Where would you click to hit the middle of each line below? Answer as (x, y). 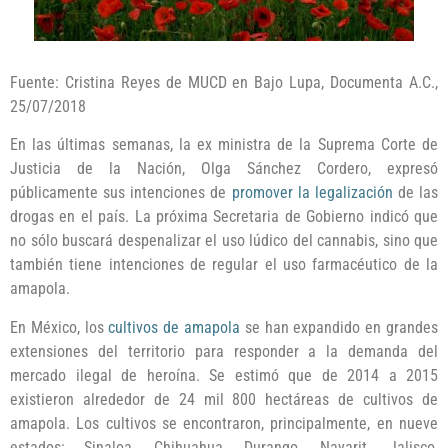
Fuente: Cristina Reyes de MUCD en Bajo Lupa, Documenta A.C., (224, 82)
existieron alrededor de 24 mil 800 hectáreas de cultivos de (224, 399)
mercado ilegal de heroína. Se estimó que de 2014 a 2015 (224, 375)
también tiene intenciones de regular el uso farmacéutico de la (224, 265)
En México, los (59, 327)
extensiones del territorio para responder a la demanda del (224, 351)
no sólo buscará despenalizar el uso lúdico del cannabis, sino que (224, 241)
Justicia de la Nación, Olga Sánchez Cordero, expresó (224, 169)
